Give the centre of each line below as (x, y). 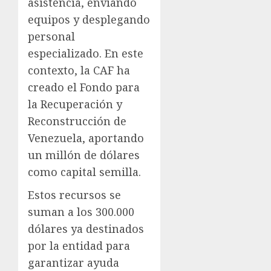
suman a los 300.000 (81, 212)
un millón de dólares (84, 155)
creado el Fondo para (84, 87)
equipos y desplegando (89, 20)
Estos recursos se (74, 195)
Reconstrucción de (77, 121)
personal (51, 37)
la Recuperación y (75, 104)
